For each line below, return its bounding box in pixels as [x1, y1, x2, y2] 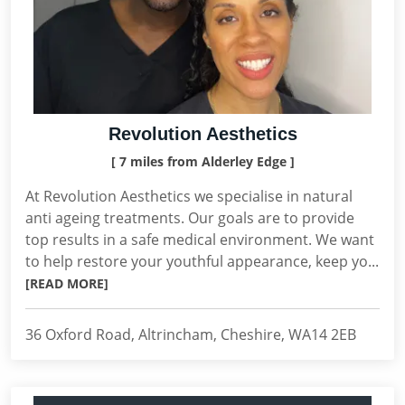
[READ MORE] [25, 275, 108, 292]
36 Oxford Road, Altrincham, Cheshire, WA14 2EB [25, 325, 356, 344]
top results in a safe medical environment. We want [25, 230, 374, 250]
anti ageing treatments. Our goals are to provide [25, 208, 354, 228]
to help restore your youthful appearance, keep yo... [25, 251, 379, 271]
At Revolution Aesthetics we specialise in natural [25, 186, 353, 206]
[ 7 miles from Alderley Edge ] [110, 153, 295, 170]
